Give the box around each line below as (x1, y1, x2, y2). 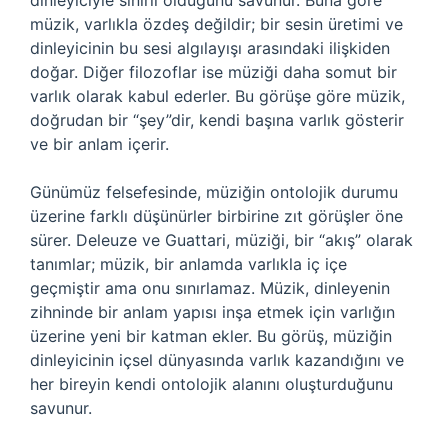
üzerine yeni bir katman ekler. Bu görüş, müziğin (30, 326, 392, 346)
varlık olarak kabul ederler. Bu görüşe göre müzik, (30, 86, 405, 106)
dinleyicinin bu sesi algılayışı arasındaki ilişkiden (30, 38, 390, 58)
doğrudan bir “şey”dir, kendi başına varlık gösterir (30, 110, 404, 130)
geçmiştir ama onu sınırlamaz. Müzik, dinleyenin (30, 278, 390, 298)
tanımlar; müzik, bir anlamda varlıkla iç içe (30, 254, 347, 274)
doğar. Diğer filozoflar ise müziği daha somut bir (30, 62, 397, 82)
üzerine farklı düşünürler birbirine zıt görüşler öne (30, 206, 403, 226)
